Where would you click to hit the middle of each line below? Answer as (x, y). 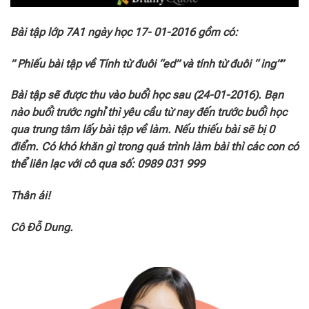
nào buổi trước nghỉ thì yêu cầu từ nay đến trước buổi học (149, 112)
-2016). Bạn (255, 95)
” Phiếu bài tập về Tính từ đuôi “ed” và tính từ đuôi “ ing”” (147, 63)
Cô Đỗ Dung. (42, 227)
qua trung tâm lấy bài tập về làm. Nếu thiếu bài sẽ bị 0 (142, 130)
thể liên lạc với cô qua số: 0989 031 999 (108, 164)
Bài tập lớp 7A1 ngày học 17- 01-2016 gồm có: (124, 32)
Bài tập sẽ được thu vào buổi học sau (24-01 (118, 95)
